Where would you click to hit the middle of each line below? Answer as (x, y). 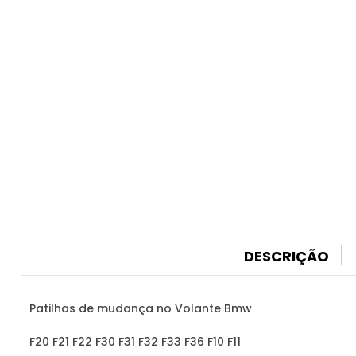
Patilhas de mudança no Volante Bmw (141, 308)
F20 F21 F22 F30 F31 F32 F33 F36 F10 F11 (135, 341)
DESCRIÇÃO (286, 256)
